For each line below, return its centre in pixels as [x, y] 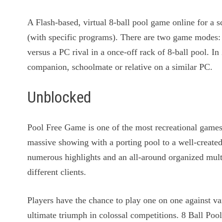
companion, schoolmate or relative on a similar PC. [120, 67]
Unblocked [59, 97]
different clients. [57, 172]
